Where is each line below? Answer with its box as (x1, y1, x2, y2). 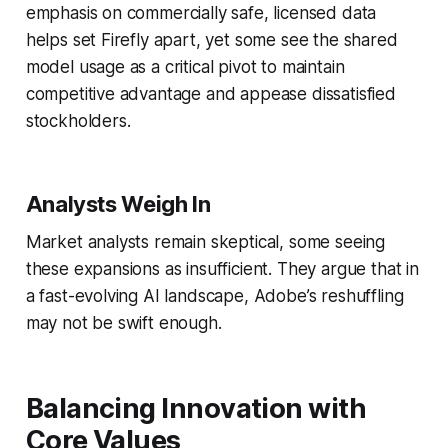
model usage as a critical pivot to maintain (25, 56, 345, 77)
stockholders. (25, 110, 131, 131)
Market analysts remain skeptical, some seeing (25, 231, 386, 252)
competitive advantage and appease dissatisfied (25, 83, 396, 104)
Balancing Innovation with (25, 391, 367, 425)
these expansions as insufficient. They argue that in (25, 258, 419, 279)
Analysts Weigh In (25, 190, 211, 217)
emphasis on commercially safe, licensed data (25, 2, 377, 23)
